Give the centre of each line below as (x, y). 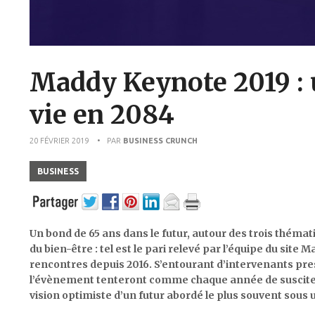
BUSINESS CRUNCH (160, 140)
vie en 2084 (102, 115)
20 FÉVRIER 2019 (59, 140)
